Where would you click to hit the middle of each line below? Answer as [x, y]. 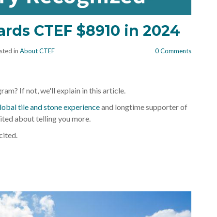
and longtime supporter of [144, 107]
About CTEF [37, 51]
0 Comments [173, 51]
